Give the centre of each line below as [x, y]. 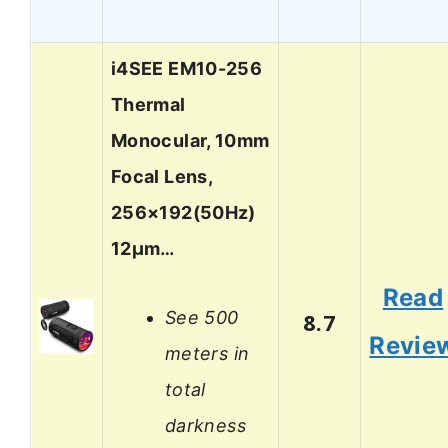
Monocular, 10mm [190, 141]
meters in [207, 353]
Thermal [148, 105]
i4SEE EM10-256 [187, 69]
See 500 [202, 317]
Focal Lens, [161, 177]
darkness [205, 425]
